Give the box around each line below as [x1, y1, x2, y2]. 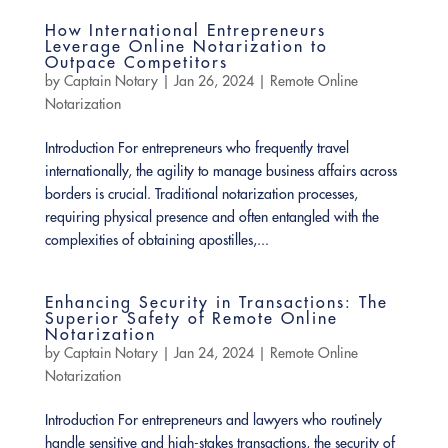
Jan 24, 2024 [173, 344, 254, 363]
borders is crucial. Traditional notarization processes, [44, 185, 358, 204]
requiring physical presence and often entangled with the [44, 208, 379, 227]
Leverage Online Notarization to [44, 36, 328, 57]
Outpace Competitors [44, 52, 228, 73]
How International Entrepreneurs [44, 20, 326, 41]
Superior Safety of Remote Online [44, 308, 338, 329]
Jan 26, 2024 [173, 72, 254, 91]
